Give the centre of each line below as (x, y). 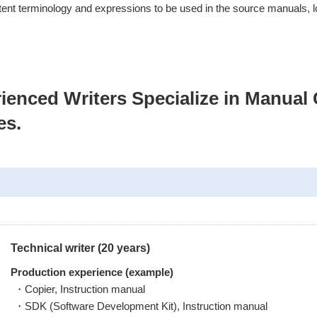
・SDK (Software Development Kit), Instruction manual (141, 306)
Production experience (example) (92, 272)
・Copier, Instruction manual (80, 289)
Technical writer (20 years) (80, 248)
